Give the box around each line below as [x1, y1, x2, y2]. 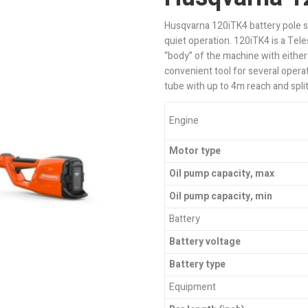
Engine [168, 113, 199, 128]
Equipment [168, 279, 216, 294]
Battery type [168, 256, 225, 272]
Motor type [168, 143, 221, 158]
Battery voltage [168, 234, 241, 249]
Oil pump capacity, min [168, 188, 272, 203]
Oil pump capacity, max [168, 166, 274, 181]
